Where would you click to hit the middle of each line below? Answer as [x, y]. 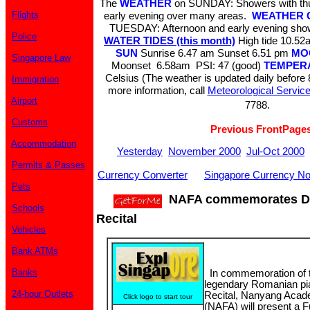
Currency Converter [143, 175]
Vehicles [29, 229]
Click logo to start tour [158, 297]
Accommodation [44, 144]
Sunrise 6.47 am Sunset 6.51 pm [215, 53]
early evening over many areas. [178, 16]
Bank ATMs [35, 251]
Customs [30, 122]
